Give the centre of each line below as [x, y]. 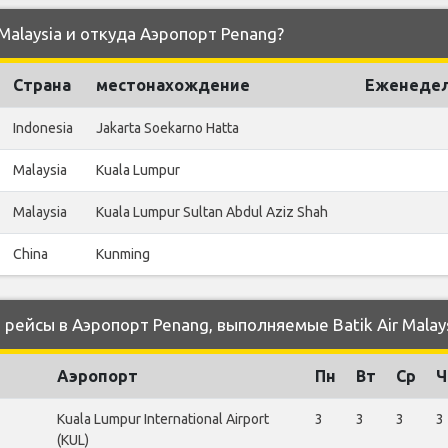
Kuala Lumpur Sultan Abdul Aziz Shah [212, 211]
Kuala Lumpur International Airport [163, 418]
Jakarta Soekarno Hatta [167, 127]
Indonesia [43, 127]
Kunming [123, 253]
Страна [42, 84]
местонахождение [173, 84]
